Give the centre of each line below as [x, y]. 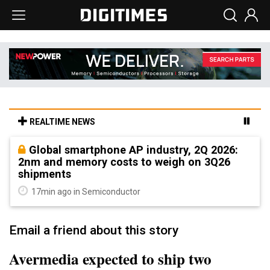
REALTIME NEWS [61, 121]
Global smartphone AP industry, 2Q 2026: [133, 149]
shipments [45, 174]
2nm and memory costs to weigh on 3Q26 [124, 162]
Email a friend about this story [94, 230]
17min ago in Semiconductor [85, 191]
